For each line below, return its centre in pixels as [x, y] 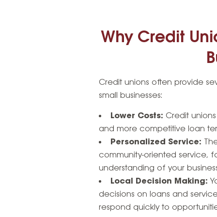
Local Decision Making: [159, 182]
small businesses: [131, 96]
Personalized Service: [156, 142]
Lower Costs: [137, 116]
